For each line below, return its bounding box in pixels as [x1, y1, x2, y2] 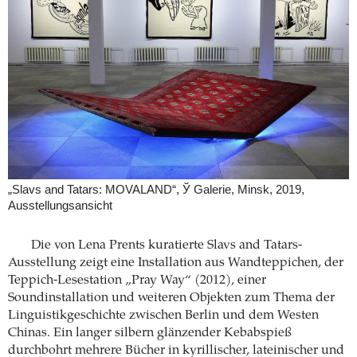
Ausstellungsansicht [8, 199, 112, 213]
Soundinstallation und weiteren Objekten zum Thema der [8, 292, 335, 305]
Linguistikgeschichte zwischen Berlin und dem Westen [8, 309, 319, 323]
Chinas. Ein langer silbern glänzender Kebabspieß [8, 327, 292, 340]
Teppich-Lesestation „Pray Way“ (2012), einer [8, 274, 266, 288]
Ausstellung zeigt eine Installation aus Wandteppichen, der [8, 257, 343, 270]
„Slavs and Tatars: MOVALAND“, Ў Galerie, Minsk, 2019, [8, 183, 304, 197]
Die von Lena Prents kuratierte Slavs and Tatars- [30, 239, 302, 253]
